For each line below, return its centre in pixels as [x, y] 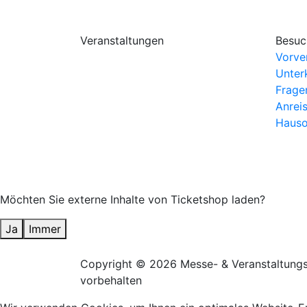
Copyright [106, 263]
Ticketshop [199, 199]
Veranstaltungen [122, 40]
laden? [247, 199]
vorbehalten [111, 280]
